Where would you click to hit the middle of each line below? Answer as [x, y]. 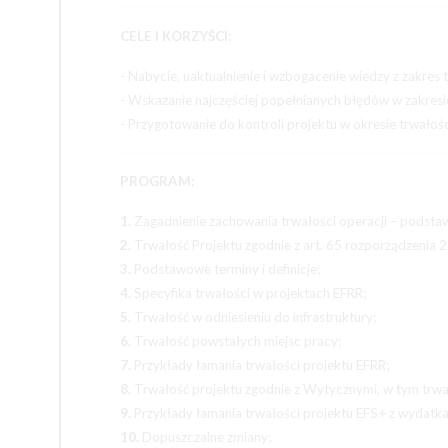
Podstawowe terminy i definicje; [225, 269]
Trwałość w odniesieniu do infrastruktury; [253, 317]
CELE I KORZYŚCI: [176, 36]
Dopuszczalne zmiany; [205, 437]
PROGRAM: [157, 181]
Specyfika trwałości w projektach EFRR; [248, 293]
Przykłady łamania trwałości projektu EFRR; [260, 365]
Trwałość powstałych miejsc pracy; [236, 341]
